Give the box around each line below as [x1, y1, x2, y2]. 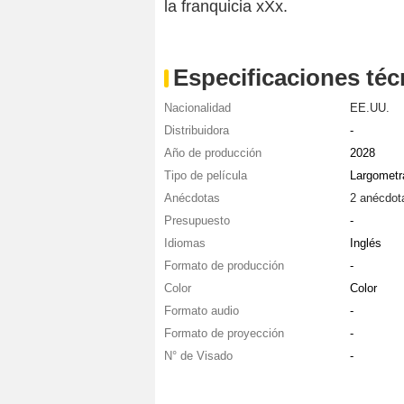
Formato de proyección [164, 326, 284, 341]
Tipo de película [164, 169, 247, 183]
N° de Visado [164, 349, 233, 363]
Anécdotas [164, 191, 220, 206]
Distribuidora [164, 124, 229, 138]
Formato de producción [164, 259, 284, 273]
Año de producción [164, 146, 262, 161]
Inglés [349, 236, 381, 251]
